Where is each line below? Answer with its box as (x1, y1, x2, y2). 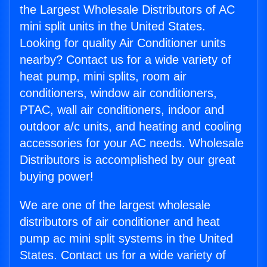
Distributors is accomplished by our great (20, 153, 235, 167)
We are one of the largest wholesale (20, 198, 210, 212)
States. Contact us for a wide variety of (20, 249, 226, 262)
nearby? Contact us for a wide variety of (20, 53, 231, 67)
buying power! (20, 170, 94, 184)
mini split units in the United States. (20, 20, 206, 33)
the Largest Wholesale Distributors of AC (20, 3, 235, 17)
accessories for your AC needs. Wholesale (20, 136, 244, 150)
